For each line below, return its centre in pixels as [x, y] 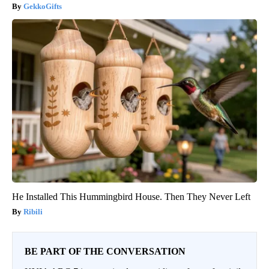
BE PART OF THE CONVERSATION [105, 252]
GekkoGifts [43, 7]
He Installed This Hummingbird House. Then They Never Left [131, 197]
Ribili [33, 212]
